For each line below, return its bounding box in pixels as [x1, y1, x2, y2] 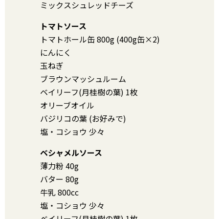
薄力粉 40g [40, 160, 79, 172]
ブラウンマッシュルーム [40, 73, 126, 85]
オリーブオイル [40, 99, 94, 111]
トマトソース [40, 20, 87, 32]
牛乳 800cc [40, 186, 79, 198]
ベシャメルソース [40, 147, 102, 159]
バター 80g [40, 173, 79, 185]
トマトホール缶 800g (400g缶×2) [40, 33, 160, 45]
